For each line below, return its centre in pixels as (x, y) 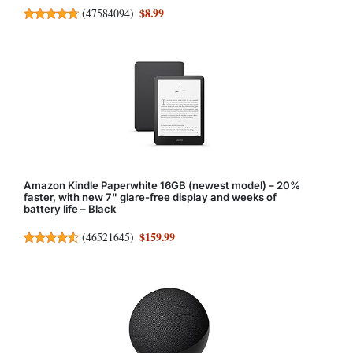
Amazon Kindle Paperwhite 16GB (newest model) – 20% (162, 186)
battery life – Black (70, 209)
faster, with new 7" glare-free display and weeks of (150, 197)
